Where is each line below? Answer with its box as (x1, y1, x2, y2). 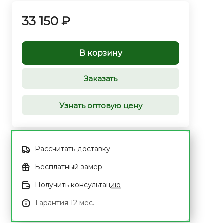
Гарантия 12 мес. (35, 198, 94, 207)
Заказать (84, 73, 117, 83)
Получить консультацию (35, 180, 121, 189)
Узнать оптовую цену (59, 100, 142, 110)
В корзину (79, 48, 122, 58)
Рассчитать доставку (35, 144, 110, 153)
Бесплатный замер (35, 162, 102, 171)
